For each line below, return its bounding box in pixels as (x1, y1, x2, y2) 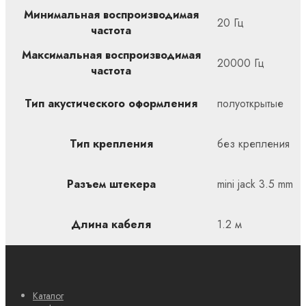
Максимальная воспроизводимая (21, 47, 201, 64)
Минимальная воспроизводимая (23, 7, 199, 23)
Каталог (33, 289, 64, 303)
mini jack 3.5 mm (217, 176, 293, 193)
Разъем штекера (66, 176, 156, 193)
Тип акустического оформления (25, 96, 197, 112)
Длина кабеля (71, 217, 151, 233)
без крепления (217, 136, 290, 152)
